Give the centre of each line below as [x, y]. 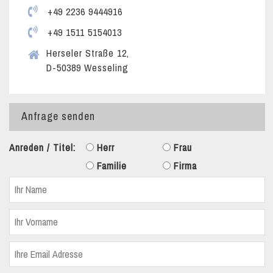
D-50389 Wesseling [87, 68]
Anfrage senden [58, 116]
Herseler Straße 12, [88, 53]
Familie [110, 166]
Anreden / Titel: [42, 147]
